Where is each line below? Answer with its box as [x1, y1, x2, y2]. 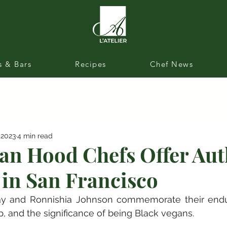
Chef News [149, 59, 193, 69]
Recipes [75, 59, 106, 69]
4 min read [17, 131, 53, 140]
